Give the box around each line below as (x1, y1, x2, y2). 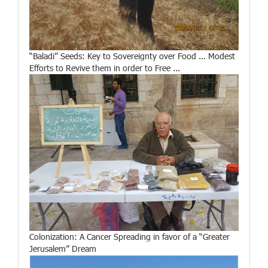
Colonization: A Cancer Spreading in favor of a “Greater (29, 231, 230, 243)
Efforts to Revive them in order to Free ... (29, 62, 180, 74)
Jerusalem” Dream (29, 243, 96, 255)
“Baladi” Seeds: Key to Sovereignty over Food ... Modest (29, 50, 235, 62)
